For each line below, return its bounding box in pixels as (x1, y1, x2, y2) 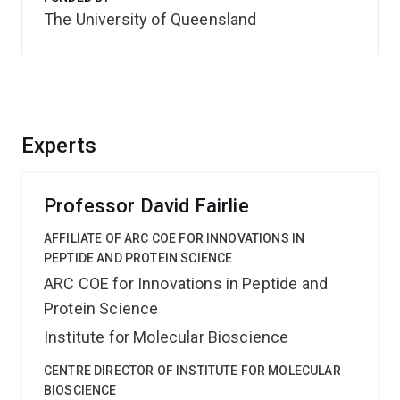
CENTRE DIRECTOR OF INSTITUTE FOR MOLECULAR (44, 363, 341, 378)
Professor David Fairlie (44, 195, 249, 217)
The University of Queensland (44, 10, 257, 29)
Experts (21, 133, 97, 158)
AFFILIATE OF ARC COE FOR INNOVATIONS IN (44, 231, 305, 246)
